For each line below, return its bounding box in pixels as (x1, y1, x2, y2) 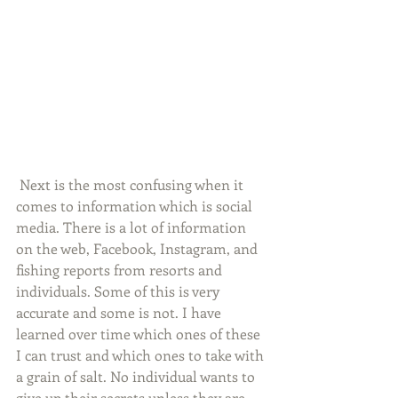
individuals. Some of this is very (16, 282, 223, 300)
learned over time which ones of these (16, 324, 264, 343)
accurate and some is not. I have (16, 303, 225, 322)
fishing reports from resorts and (16, 260, 226, 279)
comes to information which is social (16, 196, 256, 215)
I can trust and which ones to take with (16, 346, 267, 364)
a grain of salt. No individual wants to (16, 367, 259, 386)
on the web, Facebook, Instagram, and (16, 239, 261, 258)
